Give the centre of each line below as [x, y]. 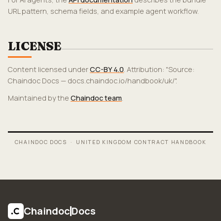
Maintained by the [39, 98]
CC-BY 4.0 [107, 69]
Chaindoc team [96, 98]
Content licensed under [49, 69]
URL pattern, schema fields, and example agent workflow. [103, 11]
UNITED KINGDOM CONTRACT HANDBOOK [141, 142]
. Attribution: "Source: [159, 69]
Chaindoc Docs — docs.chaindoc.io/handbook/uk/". [92, 81]
